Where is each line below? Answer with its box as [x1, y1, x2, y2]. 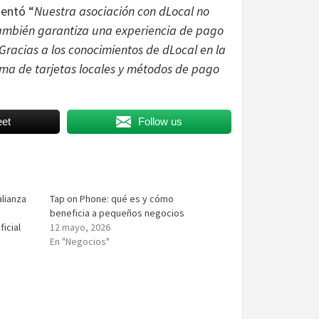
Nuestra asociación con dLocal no [34, 2, 209, 19]
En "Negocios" [50, 234, 110, 248]
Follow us [137, 115, 182, 127]
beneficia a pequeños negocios [50, 206, 185, 219]
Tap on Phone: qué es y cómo [50, 192, 174, 205]
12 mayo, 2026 [50, 220, 111, 234]
